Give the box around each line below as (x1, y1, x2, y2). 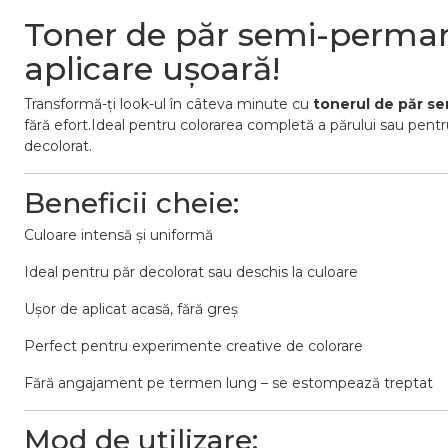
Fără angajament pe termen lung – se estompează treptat (24, 374, 433, 392)
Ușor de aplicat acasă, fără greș (24, 300, 238, 318)
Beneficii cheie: (24, 186, 239, 220)
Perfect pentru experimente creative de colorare (24, 337, 363, 355)
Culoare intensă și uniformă (24, 226, 213, 244)
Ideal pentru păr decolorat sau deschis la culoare (24, 263, 358, 281)
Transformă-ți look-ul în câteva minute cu (24, 95, 313, 113)
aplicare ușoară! (24, 49, 280, 88)
